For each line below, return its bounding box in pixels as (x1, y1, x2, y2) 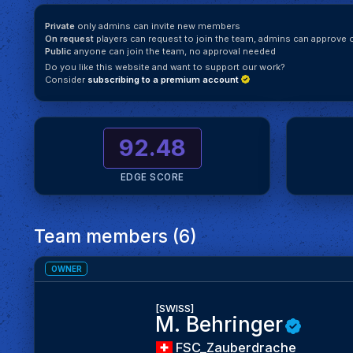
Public (45, 46, 72, 58)
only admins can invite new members (75, 20, 241, 32)
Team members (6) (34, 225, 198, 247)
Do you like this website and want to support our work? (45, 61, 286, 72)
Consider (45, 73, 88, 85)
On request (45, 33, 95, 45)
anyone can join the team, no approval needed (72, 46, 277, 58)
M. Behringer (154, 312, 283, 337)
